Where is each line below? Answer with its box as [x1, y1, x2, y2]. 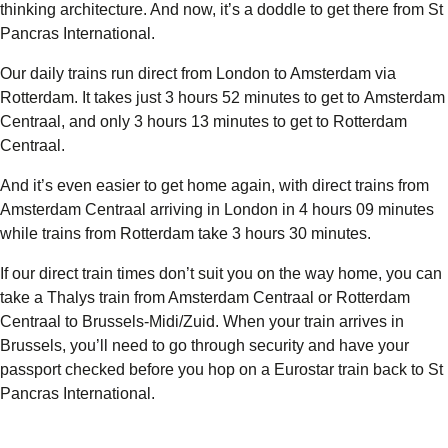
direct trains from [312, 177, 429, 195]
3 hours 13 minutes [134, 113, 269, 131]
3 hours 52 [165, 89, 240, 107]
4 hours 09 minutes [299, 201, 434, 219]
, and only [61, 113, 134, 131]
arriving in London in [146, 201, 299, 219]
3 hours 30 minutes [232, 225, 367, 243]
